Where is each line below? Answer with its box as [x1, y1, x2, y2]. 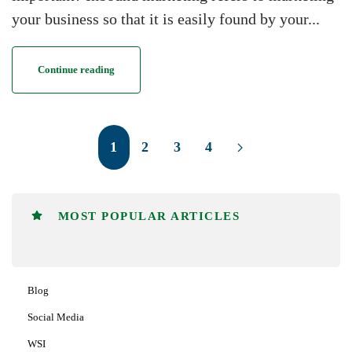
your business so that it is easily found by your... [12, 10, 320, 28]
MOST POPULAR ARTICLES [53, 210, 240, 223]
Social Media [27, 311, 84, 324]
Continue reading [38, 64, 115, 76]
